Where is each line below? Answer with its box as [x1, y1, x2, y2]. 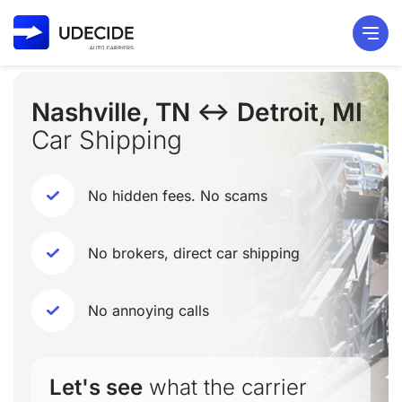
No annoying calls [88, 301, 209, 319]
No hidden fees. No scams [88, 187, 267, 205]
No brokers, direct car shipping [88, 244, 300, 262]
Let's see [49, 374, 143, 400]
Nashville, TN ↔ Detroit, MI [31, 97, 363, 127]
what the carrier [143, 374, 307, 400]
